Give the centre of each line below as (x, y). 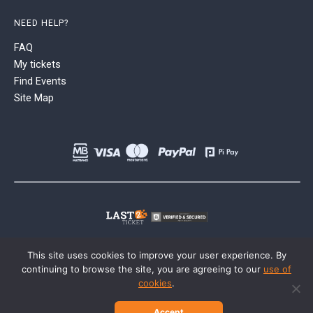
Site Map (34, 98)
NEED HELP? (41, 23)
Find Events (40, 81)
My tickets (37, 65)
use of (277, 269)
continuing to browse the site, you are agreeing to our (143, 269)
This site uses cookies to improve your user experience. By (156, 255)
